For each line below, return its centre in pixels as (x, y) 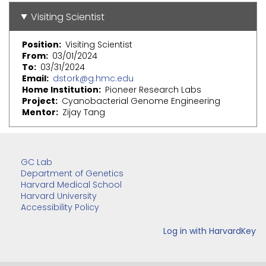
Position (40, 45)
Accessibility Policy (60, 208)
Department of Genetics (72, 174)
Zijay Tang (84, 113)
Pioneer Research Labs (153, 90)
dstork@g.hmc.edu (93, 79)
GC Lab (37, 162)
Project (39, 101)
